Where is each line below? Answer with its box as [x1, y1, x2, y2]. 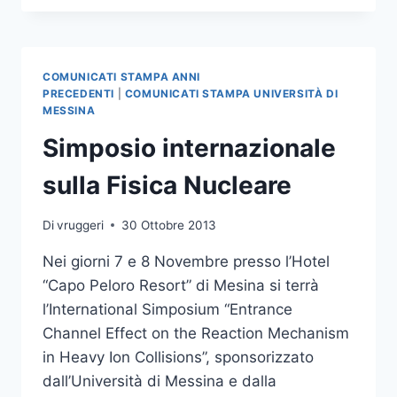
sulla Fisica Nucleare [43, 170, 292, 201]
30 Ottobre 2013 [121, 217, 217, 232]
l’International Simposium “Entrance [43, 300, 292, 318]
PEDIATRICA [122, 116, 201, 131]
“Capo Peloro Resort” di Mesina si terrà [43, 276, 319, 294]
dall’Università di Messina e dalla [43, 371, 276, 390]
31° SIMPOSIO [122, 4, 214, 19]
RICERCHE [122, 60, 188, 75]
